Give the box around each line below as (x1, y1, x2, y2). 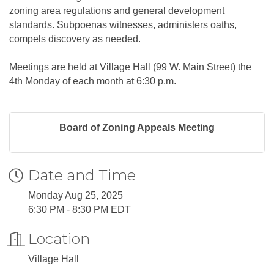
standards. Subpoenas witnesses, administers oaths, (9, 20, 237, 31)
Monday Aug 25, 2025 (28, 190, 123, 201)
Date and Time (28, 166, 136, 185)
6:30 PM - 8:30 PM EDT (28, 204, 131, 215)
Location (28, 230, 90, 248)
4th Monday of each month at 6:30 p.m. (9, 76, 176, 87)
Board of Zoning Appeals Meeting (59, 122, 215, 133)
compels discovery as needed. (9, 34, 141, 45)
